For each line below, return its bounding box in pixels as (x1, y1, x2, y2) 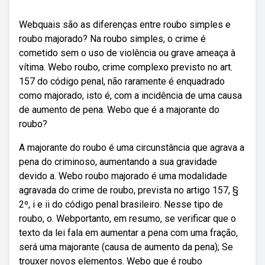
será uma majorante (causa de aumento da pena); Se (19, 241, 233, 253)
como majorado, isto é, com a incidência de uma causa (19, 90, 242, 101)
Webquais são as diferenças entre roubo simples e (19, 19, 231, 30)
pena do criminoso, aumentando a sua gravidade (19, 156, 217, 167)
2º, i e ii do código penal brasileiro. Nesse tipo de (19, 199, 223, 210)
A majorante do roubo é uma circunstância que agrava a (19, 142, 244, 153)
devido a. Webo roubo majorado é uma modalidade (19, 170, 227, 182)
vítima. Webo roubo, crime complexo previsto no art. (19, 62, 232, 73)
